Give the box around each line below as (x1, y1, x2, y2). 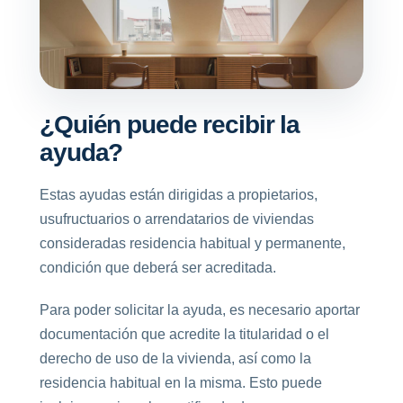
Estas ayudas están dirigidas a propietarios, (40, 187, 318, 202)
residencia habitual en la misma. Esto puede (40, 375, 322, 390)
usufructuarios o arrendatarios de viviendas (40, 211, 314, 227)
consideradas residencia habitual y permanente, (40, 236, 345, 251)
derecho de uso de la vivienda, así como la (40, 351, 311, 366)
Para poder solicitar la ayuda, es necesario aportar (40, 302, 360, 318)
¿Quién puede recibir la (40, 111, 300, 139)
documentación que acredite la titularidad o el (40, 327, 329, 342)
